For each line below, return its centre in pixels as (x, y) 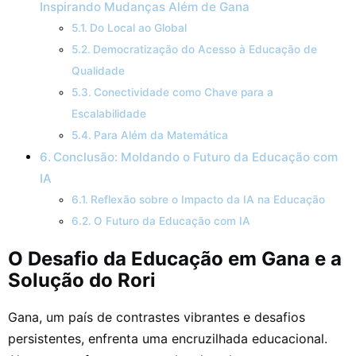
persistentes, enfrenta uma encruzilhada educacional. (168, 339)
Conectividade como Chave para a (183, 93)
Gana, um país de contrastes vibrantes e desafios (157, 317)
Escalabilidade (109, 114)
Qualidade (98, 71)
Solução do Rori (82, 281)
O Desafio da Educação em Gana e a (175, 259)
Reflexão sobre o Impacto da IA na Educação (207, 200)
